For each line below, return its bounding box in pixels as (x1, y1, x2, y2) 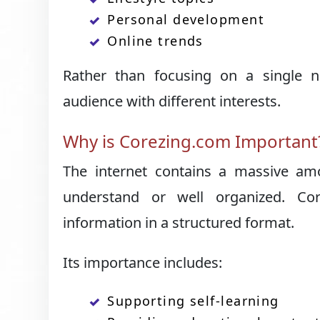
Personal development (107, 11, 264, 28)
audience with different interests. (63, 91, 281, 111)
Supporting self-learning (107, 292, 279, 309)
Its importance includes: (63, 253, 223, 272)
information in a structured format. (63, 213, 295, 232)
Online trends (107, 32, 204, 49)
